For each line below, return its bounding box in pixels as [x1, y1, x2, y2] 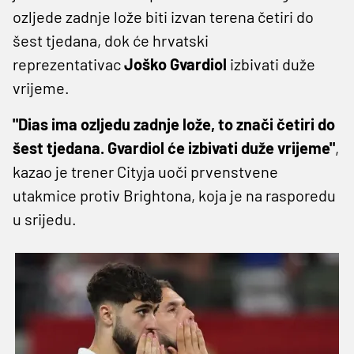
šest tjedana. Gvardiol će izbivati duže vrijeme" [13, 137, 335, 157]
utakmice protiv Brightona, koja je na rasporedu [13, 185, 336, 205]
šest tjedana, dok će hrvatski [13, 30, 209, 50]
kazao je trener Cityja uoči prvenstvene [13, 161, 278, 181]
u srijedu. [13, 209, 80, 228]
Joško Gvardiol [124, 54, 230, 73]
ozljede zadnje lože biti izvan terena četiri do [13, 6, 314, 26]
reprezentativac [13, 54, 124, 73]
